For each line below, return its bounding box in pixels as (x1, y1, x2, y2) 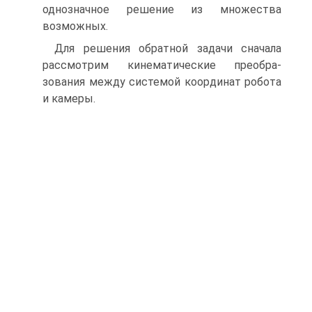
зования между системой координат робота (42, 75, 281, 89)
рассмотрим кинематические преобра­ (42, 58, 281, 72)
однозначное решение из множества (42, 3, 281, 17)
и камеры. (42, 92, 95, 106)
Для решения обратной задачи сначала (54, 42, 281, 56)
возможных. (42, 19, 108, 33)
